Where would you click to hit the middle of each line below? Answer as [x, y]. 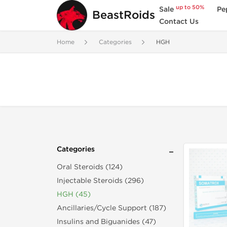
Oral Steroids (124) [90, 167]
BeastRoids [124, 15]
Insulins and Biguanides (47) [106, 222]
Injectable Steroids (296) [100, 181]
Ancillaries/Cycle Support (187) [111, 208]
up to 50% [190, 7]
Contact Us [179, 22]
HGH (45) [74, 194]
